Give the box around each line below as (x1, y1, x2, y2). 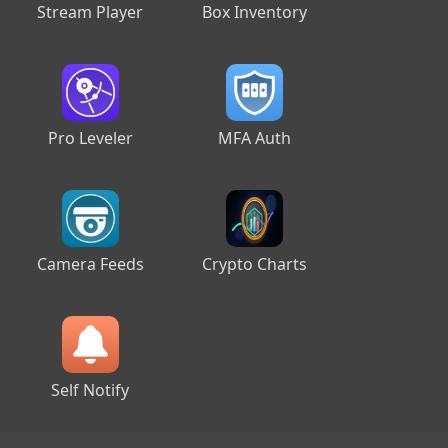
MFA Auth (217, 127, 291, 149)
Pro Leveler (47, 127, 133, 149)
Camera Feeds (36, 253, 144, 275)
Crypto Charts (201, 253, 307, 275)
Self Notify (51, 379, 129, 401)
